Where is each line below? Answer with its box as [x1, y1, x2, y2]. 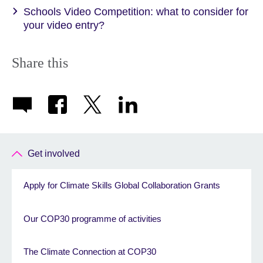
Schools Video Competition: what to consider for [23, 5, 248, 18]
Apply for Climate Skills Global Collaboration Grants [23, 180, 220, 191]
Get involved [28, 149, 80, 159]
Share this [12, 55, 68, 70]
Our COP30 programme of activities [23, 213, 161, 224]
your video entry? [23, 19, 104, 31]
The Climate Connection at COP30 [23, 246, 156, 257]
